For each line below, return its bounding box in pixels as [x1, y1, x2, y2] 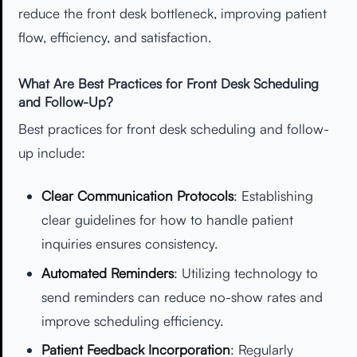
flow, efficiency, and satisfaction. [18, 29, 211, 46]
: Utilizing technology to [173, 264, 318, 281]
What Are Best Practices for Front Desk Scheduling [18, 74, 319, 92]
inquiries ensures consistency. [41, 234, 218, 252]
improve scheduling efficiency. [41, 312, 223, 329]
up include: [18, 144, 85, 162]
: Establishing [233, 186, 313, 204]
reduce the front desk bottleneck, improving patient [18, 5, 327, 22]
